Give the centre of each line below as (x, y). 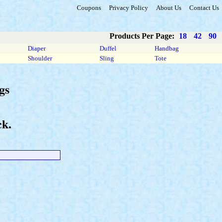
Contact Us (204, 8)
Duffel (108, 48)
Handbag (167, 48)
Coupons (89, 8)
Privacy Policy (129, 8)
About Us (169, 8)
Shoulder (40, 58)
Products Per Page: (143, 36)
